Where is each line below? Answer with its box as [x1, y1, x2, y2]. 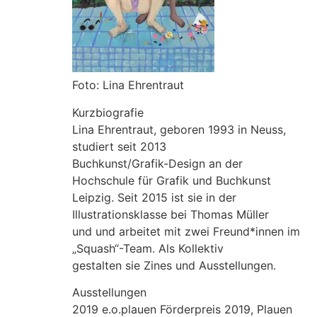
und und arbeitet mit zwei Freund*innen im [72, 224, 300, 238]
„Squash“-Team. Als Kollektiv [72, 241, 224, 255]
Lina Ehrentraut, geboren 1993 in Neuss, [72, 122, 286, 137]
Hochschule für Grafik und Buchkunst [72, 173, 271, 188]
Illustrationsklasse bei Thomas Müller [72, 207, 269, 221]
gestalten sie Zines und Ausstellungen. [72, 258, 276, 272]
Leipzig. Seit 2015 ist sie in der [72, 190, 236, 204]
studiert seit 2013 [72, 139, 166, 154]
